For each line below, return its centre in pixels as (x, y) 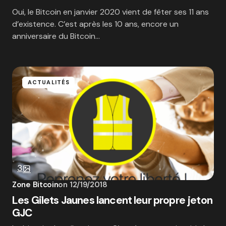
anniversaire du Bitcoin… (56, 36)
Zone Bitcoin (35, 185)
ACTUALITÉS (49, 82)
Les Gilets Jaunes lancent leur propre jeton (112, 200)
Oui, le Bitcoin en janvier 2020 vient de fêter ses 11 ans (110, 12)
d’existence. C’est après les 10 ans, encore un (95, 24)
